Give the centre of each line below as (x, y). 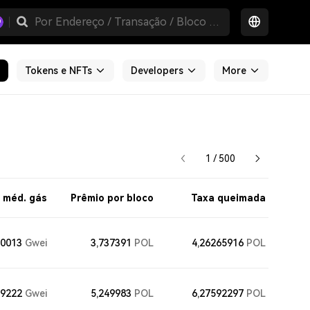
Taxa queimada (228, 198)
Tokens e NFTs (58, 71)
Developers (157, 71)
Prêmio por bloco (112, 198)
